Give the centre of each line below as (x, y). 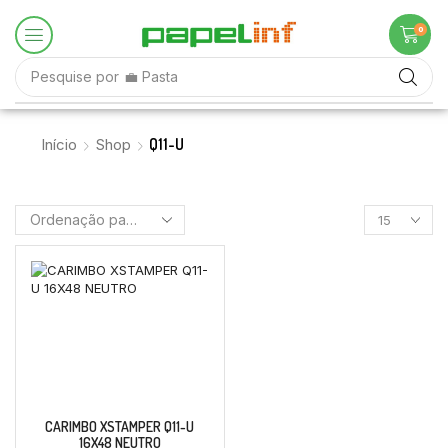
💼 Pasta (150, 76)
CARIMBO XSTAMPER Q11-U (120, 426)
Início (59, 144)
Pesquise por (74, 76)
